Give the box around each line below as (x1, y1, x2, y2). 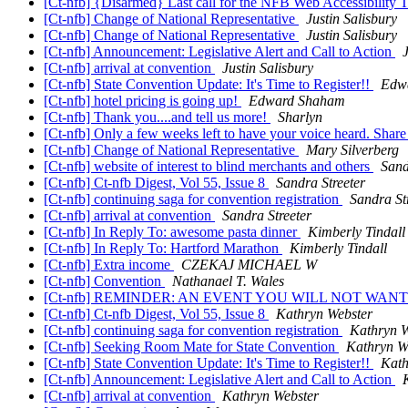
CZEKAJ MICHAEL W (181, 257, 317, 273)
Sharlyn (278, 109, 322, 126)
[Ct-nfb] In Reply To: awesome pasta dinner (44, 224, 301, 240)
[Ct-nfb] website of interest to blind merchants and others (44, 158, 373, 175)
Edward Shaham (249, 93, 345, 109)
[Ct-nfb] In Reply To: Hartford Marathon (44, 240, 282, 257)
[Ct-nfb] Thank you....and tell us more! (44, 109, 270, 126)
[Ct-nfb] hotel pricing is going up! (44, 93, 241, 109)
